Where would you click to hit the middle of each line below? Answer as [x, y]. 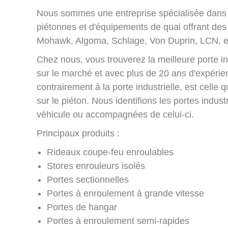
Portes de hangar [82, 207]
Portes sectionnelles [88, 180]
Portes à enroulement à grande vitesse [125, 194]
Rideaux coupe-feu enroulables [110, 152]
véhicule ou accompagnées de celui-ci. [115, 115]
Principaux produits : [78, 134]
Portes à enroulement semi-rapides [118, 221]
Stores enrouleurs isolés [96, 166]
